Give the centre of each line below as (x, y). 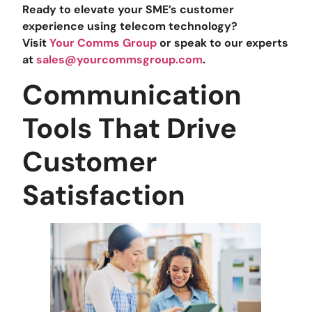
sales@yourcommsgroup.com (120, 59)
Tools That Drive (130, 128)
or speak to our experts (223, 42)
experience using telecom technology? (130, 26)
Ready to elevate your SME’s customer (128, 9)
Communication (132, 95)
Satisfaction (104, 195)
